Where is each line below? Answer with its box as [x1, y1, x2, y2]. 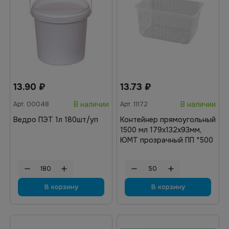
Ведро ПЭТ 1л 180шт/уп [13, 115, 98, 124]
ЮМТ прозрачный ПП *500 [120, 135, 213, 145]
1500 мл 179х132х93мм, [120, 125, 201, 134]
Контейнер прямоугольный [120, 115, 216, 124]
